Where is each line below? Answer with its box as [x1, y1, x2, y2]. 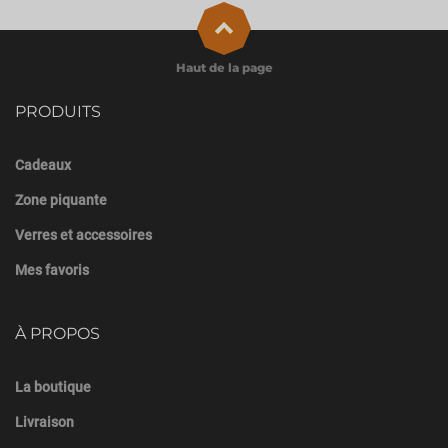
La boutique [15, 379, 91, 396]
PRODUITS [15, 102, 101, 122]
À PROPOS [15, 324, 100, 344]
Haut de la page [175, 60, 273, 76]
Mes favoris [15, 262, 89, 279]
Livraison [15, 414, 74, 431]
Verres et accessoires [15, 227, 152, 244]
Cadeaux [15, 157, 71, 174]
